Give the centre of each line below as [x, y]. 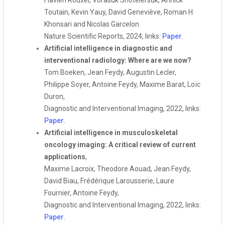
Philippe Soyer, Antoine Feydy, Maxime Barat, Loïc [122, 84]
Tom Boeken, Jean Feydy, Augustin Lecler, [110, 72]
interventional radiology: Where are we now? [118, 60]
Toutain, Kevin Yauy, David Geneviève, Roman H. [119, 12]
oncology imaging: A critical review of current [120, 145]
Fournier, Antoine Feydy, [82, 193]
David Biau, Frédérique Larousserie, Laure [109, 181]
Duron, [54, 96]
